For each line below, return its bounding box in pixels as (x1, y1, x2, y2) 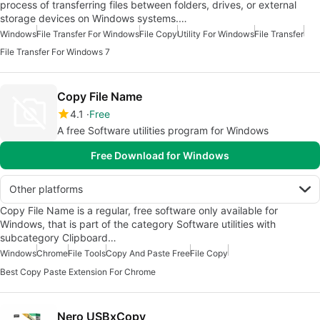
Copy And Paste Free (106, 247, 190, 259)
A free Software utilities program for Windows (57, 124, 269, 136)
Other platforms (9, 182, 83, 195)
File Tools (68, 247, 106, 259)
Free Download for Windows (91, 149, 229, 161)
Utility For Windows (177, 28, 254, 39)
